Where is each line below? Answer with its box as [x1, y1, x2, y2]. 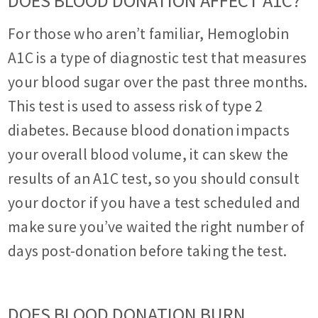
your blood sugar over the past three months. [8, 72, 308, 92]
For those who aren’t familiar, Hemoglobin [8, 24, 290, 44]
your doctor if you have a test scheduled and [8, 193, 301, 213]
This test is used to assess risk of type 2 [8, 97, 263, 116]
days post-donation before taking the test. [8, 241, 287, 261]
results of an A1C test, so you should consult [8, 169, 300, 189]
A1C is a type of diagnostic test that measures [8, 48, 307, 68]
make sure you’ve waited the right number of [8, 217, 305, 237]
